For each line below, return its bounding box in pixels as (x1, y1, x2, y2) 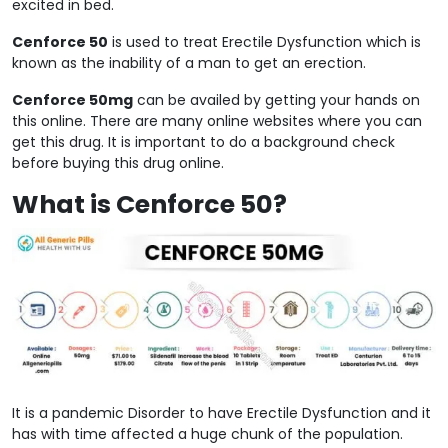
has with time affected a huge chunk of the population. (12, 423, 403, 444)
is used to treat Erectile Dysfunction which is (108, 31, 421, 52)
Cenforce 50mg (12, 89, 133, 110)
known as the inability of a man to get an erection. (12, 52, 366, 73)
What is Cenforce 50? (12, 186, 287, 222)
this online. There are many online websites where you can (12, 110, 422, 131)
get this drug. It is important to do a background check (12, 131, 395, 152)
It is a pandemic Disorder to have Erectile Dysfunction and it (12, 402, 431, 423)
